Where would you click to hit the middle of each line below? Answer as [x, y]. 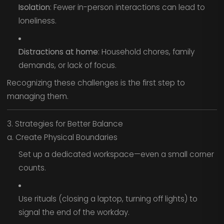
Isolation [34, 7]
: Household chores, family [146, 51]
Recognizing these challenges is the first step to [96, 82]
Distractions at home [58, 51]
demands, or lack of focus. [67, 65]
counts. [32, 168]
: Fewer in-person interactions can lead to [127, 7]
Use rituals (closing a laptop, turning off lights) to [108, 199]
